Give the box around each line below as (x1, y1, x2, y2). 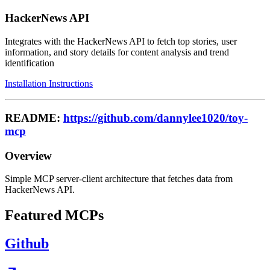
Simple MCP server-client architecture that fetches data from (5, 174, 233, 184)
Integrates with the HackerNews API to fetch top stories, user (5, 36, 237, 47)
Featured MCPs (5, 207, 104, 224)
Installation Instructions (5, 78, 93, 89)
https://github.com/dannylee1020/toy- (63, 111, 248, 124)
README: (5, 111, 63, 124)
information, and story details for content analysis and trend (5, 47, 229, 58)
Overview (5, 149, 52, 162)
